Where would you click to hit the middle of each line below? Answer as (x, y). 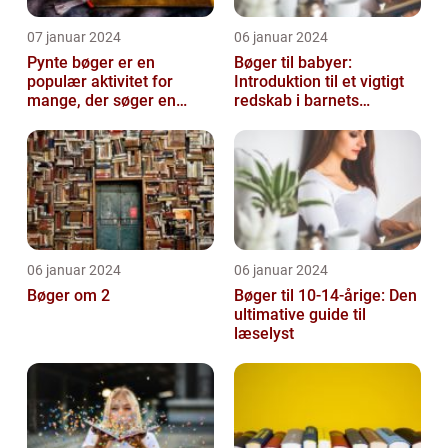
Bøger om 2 (68, 295)
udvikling (266, 119)
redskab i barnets (296, 100)
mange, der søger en (101, 100)
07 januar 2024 (74, 36)
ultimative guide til (300, 314)
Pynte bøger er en (91, 62)
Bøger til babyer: (293, 62)
